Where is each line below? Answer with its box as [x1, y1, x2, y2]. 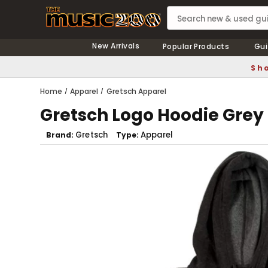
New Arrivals [92, 41, 140, 51]
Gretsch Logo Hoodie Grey [40, 103, 264, 127]
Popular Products [162, 41, 230, 51]
